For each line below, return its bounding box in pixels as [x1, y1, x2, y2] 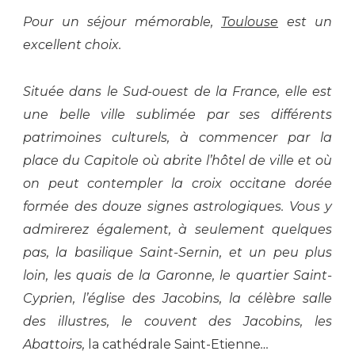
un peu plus [242, 244, 333, 260]
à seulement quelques [178, 221, 332, 237]
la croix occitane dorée [162, 175, 333, 191]
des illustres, [23, 313, 121, 329]
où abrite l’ [143, 152, 212, 168]
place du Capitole [23, 152, 143, 168]
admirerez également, [23, 221, 178, 237]
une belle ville [23, 106, 136, 122]
